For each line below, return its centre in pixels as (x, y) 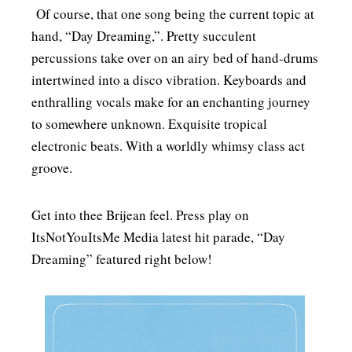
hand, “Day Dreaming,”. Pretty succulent (144, 36)
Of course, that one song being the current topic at (173, 14)
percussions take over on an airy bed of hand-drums (175, 58)
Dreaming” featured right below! (122, 259)
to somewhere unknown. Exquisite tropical (149, 124)
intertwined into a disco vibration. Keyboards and (169, 80)
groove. (54, 168)
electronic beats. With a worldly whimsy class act (168, 146)
